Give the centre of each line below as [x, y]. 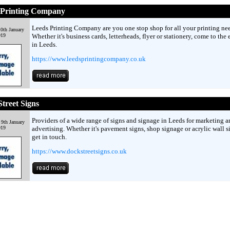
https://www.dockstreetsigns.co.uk [79, 151]
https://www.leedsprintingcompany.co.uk [89, 59]
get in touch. [49, 137]
